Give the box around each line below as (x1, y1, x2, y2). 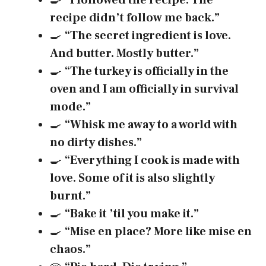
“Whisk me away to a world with (65, 117, 237, 133)
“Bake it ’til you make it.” (65, 206, 199, 222)
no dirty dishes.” (50, 135, 142, 151)
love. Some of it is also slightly (50, 170, 215, 186)
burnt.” (50, 188, 91, 204)
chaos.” (50, 242, 91, 258)
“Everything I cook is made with (65, 153, 240, 169)
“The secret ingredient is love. (65, 28, 231, 44)
